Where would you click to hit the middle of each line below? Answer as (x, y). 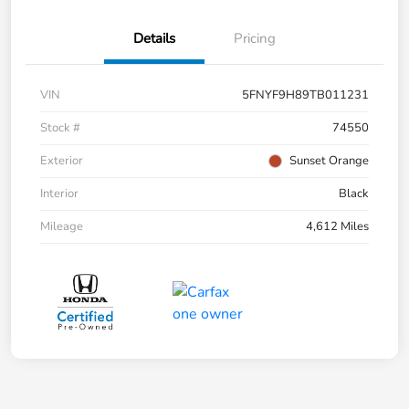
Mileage (62, 227)
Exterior (62, 161)
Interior (59, 194)
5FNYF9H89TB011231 (305, 95)
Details (154, 39)
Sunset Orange (329, 161)
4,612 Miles (337, 227)
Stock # (60, 128)
